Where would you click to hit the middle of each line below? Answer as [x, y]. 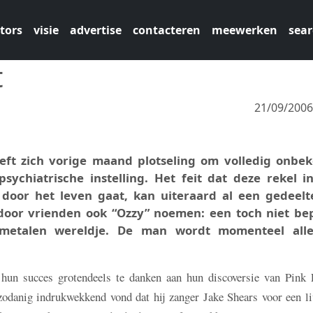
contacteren [166, 30]
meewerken [244, 30]
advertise [95, 30]
